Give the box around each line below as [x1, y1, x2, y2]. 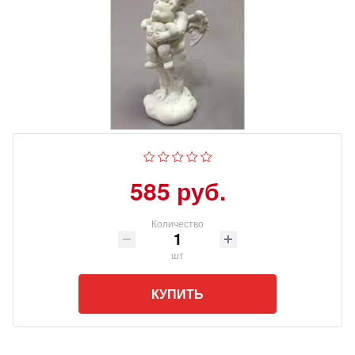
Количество [151, 216, 204, 230]
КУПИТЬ [151, 284, 204, 303]
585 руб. [129, 174, 226, 208]
